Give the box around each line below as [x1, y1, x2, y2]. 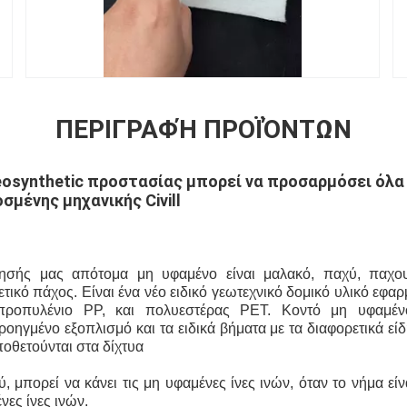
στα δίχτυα [73, 339, 144, 355]
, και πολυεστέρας [101, 303, 230, 319]
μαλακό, [254, 266, 315, 283]
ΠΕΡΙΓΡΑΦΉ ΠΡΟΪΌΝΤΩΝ [55, 114, 352, 145]
